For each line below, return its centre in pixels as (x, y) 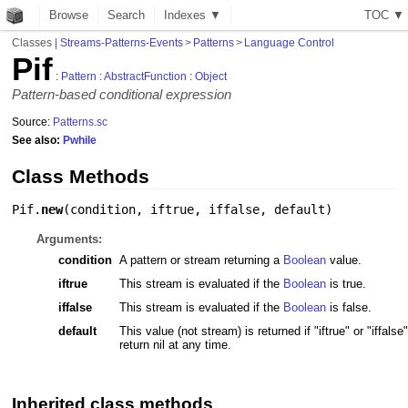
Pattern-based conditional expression (122, 95)
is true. (346, 284)
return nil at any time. (175, 345)
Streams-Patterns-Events (122, 42)
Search (127, 15)
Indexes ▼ (193, 15)
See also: (38, 140)
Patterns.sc (81, 122)
